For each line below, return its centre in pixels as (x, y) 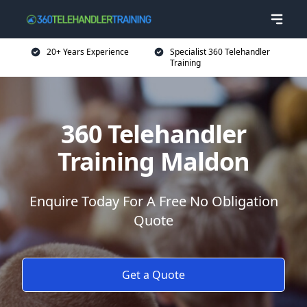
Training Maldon (153, 161)
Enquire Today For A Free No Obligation (153, 201)
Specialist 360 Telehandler (220, 52)
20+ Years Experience (88, 52)
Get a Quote (153, 275)
